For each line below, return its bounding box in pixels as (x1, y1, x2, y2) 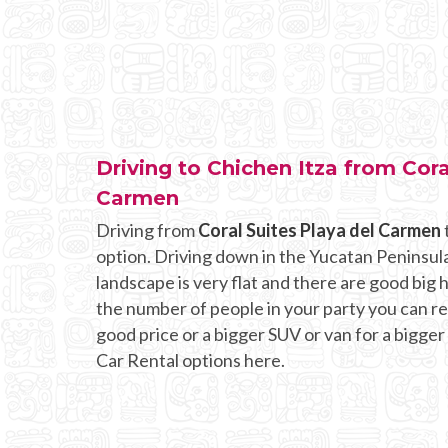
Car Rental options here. (96, 348, 285, 371)
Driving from (96, 218, 198, 241)
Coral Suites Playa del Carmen (198, 218, 441, 241)
